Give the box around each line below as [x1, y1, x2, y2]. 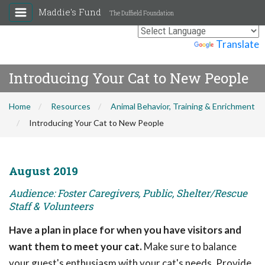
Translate [216, 38, 259, 50]
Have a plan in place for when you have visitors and [9, 224, 241, 236]
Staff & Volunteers [9, 199, 93, 213]
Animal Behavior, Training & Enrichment [111, 101, 255, 111]
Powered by [139, 38, 194, 50]
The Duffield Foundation [109, 9, 174, 17]
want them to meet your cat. [9, 240, 142, 253]
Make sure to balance [142, 240, 237, 253]
